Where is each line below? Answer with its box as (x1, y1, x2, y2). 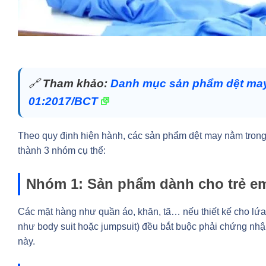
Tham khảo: (43, 77, 107, 90)
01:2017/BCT (28, 94, 98, 107)
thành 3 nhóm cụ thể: (18, 145, 106, 156)
